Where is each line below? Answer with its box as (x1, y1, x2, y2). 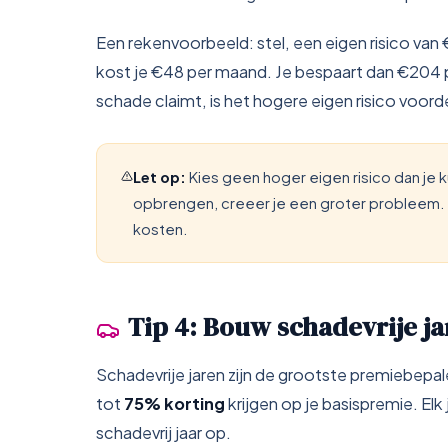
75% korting (124, 393, 225, 414)
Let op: (132, 168, 186, 186)
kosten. (132, 220, 188, 238)
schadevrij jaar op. (96, 422, 231, 443)
